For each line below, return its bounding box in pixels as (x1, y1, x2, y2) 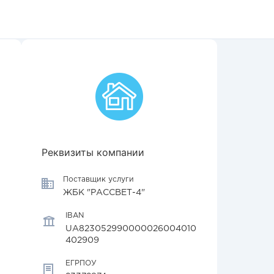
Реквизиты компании (42, 146, 144, 158)
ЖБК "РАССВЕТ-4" (63, 189, 145, 196)
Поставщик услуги (63, 176, 134, 183)
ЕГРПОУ (65, 260, 97, 267)
